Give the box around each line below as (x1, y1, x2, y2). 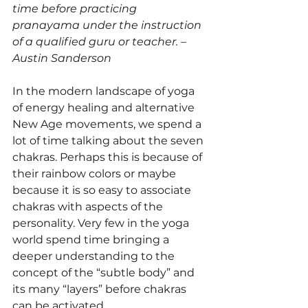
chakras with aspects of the (12, 199, 166, 213)
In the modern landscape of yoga (12, 84, 197, 98)
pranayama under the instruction (12, 18, 204, 32)
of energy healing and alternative (12, 100, 197, 114)
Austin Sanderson (12, 51, 114, 65)
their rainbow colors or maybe (12, 166, 179, 180)
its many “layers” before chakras (12, 282, 189, 296)
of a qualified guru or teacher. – (12, 34, 189, 48)
